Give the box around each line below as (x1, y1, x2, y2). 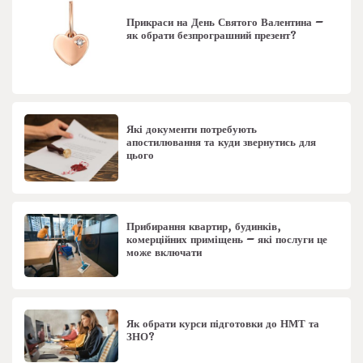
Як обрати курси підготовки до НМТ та (126, 315, 320, 332)
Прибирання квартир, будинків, (126, 219, 282, 236)
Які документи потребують (126, 122, 258, 139)
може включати (126, 245, 203, 262)
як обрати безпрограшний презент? (126, 28, 297, 45)
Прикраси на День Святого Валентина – (126, 15, 324, 32)
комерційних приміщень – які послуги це (126, 232, 328, 249)
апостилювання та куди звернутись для (126, 135, 317, 152)
